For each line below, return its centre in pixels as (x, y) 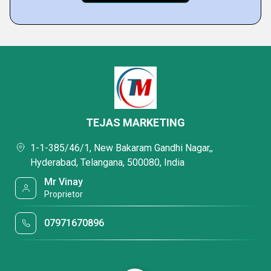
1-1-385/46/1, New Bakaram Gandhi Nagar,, (122, 148)
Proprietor (64, 194)
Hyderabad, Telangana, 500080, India (107, 162)
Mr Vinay (64, 182)
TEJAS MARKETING (135, 122)
